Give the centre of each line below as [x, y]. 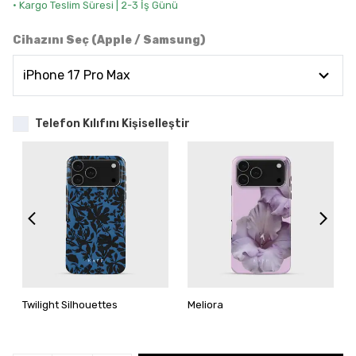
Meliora [205, 305]
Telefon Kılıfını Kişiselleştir [112, 124]
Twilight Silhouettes [70, 305]
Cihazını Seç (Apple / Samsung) [109, 40]
